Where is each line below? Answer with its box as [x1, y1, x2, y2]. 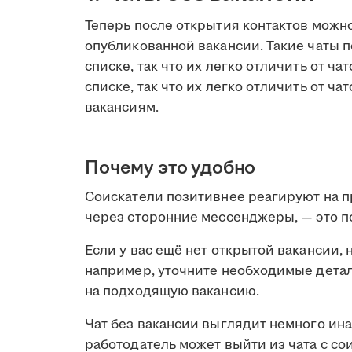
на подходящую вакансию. [85, 281, 259, 301]
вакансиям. [85, 97, 159, 117]
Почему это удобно [85, 154, 256, 181]
